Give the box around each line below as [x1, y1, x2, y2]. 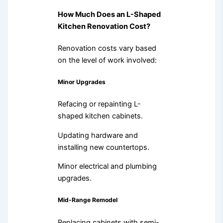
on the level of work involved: [57, 55, 157, 65]
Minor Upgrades [57, 78, 107, 86]
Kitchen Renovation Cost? [57, 22, 150, 31]
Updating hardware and [57, 130, 138, 140]
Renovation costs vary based [57, 43, 156, 53]
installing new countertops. [57, 142, 149, 152]
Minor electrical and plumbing [57, 162, 157, 171]
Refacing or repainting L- [57, 100, 141, 109]
